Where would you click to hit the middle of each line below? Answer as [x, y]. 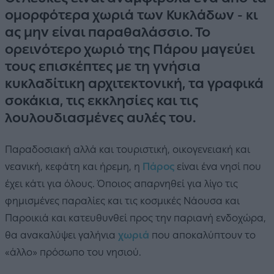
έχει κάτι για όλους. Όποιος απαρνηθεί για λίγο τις [121, 183]
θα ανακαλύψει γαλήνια [61, 235]
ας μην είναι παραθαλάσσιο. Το [108, 32]
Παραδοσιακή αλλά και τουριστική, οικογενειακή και [128, 149]
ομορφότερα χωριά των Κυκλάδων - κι [131, 15]
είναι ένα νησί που [218, 166]
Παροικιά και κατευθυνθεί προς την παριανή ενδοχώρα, [135, 218]
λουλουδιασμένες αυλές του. [100, 117]
